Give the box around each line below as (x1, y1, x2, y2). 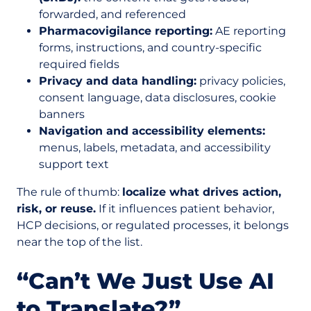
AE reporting (212, 24, 286, 37)
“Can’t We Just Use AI (17, 267, 274, 294)
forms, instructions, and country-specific (39, 41, 262, 54)
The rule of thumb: (17, 185, 122, 199)
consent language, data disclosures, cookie (39, 91, 276, 104)
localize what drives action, (122, 185, 281, 199)
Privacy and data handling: (39, 74, 196, 87)
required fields (39, 58, 119, 71)
